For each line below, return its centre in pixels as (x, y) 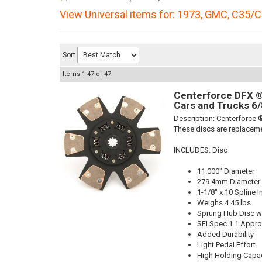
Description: (195, 118)
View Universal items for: (118, 14)
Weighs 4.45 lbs (224, 203)
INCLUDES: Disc (201, 150)
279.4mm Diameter (229, 182)
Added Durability (225, 234)
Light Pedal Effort (226, 245)
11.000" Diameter (226, 171)
